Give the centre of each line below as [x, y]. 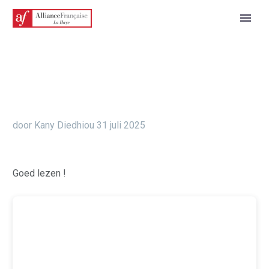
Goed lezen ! [39, 173]
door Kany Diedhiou [53, 125]
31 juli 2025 [121, 125]
